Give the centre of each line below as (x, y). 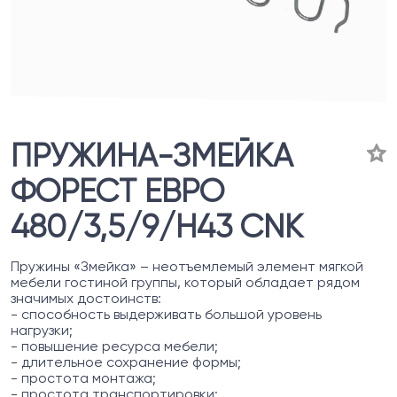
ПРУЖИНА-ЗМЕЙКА (152, 156)
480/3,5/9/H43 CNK (157, 227)
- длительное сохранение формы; (126, 362)
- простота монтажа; (83, 378)
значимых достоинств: (86, 298)
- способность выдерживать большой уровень (166, 314)
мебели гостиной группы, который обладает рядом (185, 282)
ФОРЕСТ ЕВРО (117, 191)
